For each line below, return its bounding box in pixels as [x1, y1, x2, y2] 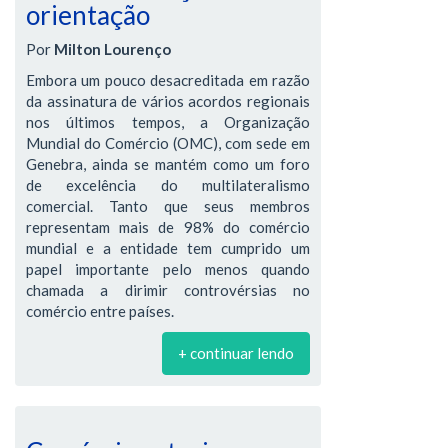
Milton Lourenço [54, 40, 171, 58]
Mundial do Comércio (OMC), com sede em [26, 134, 310, 152]
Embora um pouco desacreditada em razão [26, 71, 310, 89]
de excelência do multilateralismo [26, 176, 310, 194]
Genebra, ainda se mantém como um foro [26, 155, 310, 173]
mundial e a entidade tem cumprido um [26, 239, 310, 257]
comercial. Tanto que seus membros [26, 197, 310, 215]
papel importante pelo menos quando [26, 260, 310, 278]
